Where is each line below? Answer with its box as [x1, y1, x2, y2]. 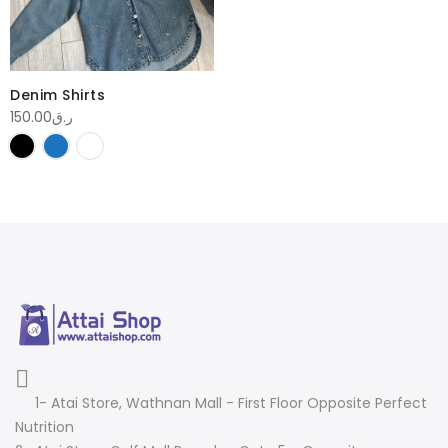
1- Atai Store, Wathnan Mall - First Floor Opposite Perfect [35, 393, 427, 414]
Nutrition [15, 417, 74, 438]
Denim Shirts [10, 84, 105, 105]
